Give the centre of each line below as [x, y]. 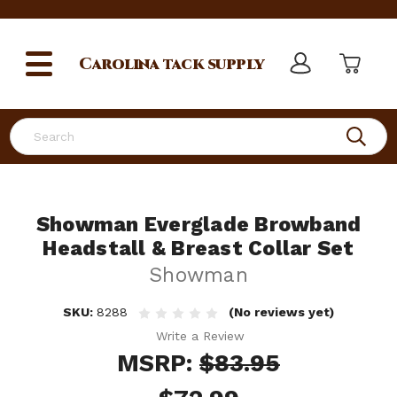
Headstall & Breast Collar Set [198, 249]
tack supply [212, 64]
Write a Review [201, 335]
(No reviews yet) [282, 312]
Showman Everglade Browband [198, 225]
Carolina [119, 64]
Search [30, 127]
